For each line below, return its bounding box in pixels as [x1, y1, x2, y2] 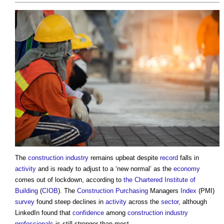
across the [126, 198, 161, 206]
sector [161, 198, 178, 206]
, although [178, 198, 207, 206]
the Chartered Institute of [123, 176, 195, 184]
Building [15, 187, 38, 195]
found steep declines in [34, 198, 105, 206]
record [160, 154, 178, 162]
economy [173, 165, 200, 173]
